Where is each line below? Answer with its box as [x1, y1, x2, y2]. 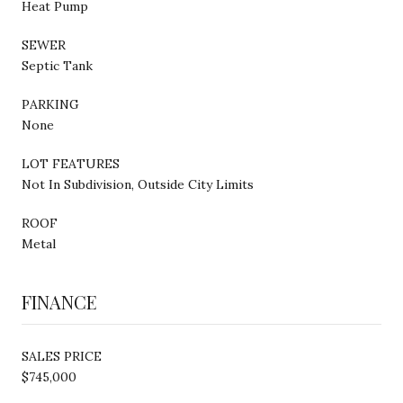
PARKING [22, 95, 79, 112]
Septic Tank [22, 57, 93, 74]
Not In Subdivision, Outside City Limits [22, 175, 254, 193]
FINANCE [22, 289, 97, 314]
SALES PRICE [22, 347, 102, 364]
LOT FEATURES [22, 155, 120, 172]
